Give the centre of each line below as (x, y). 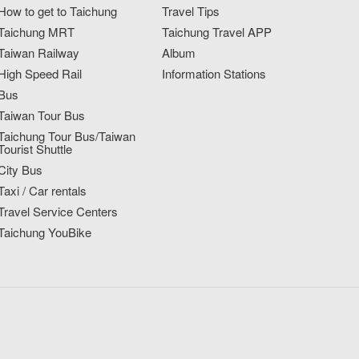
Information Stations (214, 74)
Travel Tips (190, 11)
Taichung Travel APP (216, 32)
